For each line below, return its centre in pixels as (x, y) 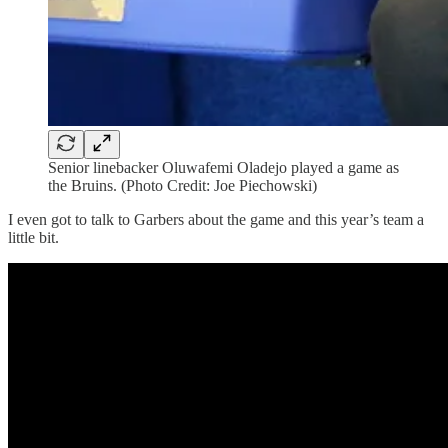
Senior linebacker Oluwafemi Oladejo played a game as (223, 168)
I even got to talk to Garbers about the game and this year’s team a (216, 220)
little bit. (33, 238)
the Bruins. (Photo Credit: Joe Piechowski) (182, 186)
